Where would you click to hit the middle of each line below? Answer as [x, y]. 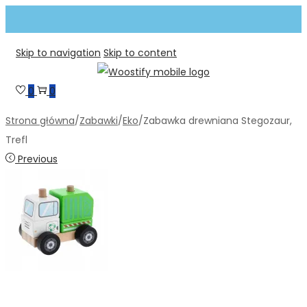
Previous [38, 159]
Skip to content [140, 53]
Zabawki [99, 121]
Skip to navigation [58, 53]
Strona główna [40, 121]
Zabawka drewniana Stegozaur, [218, 121]
